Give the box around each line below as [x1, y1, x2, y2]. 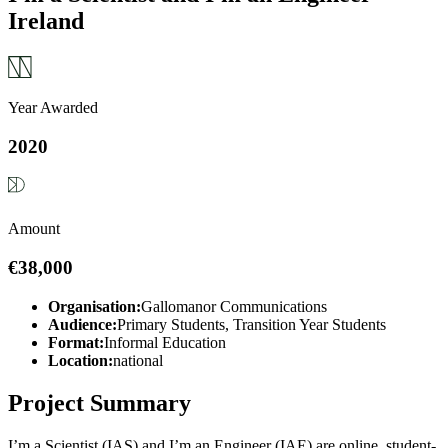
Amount [8, 220, 60, 238]
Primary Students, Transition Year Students [117, 315, 386, 333]
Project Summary [8, 389, 191, 416]
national [113, 351, 163, 369]
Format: [48, 333, 104, 351]
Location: [48, 351, 113, 369]
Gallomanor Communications [141, 297, 327, 315]
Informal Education [104, 333, 226, 351]
